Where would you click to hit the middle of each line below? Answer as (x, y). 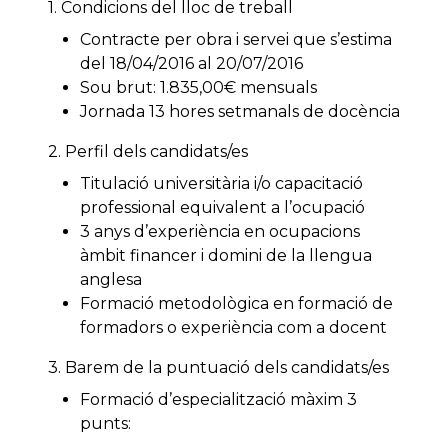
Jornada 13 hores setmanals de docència (240, 112)
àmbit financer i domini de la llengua (226, 256)
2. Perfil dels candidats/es (148, 152)
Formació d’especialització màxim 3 (218, 400)
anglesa (111, 280)
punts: (105, 424)
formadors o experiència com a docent (233, 328)
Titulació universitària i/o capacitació (221, 184)
